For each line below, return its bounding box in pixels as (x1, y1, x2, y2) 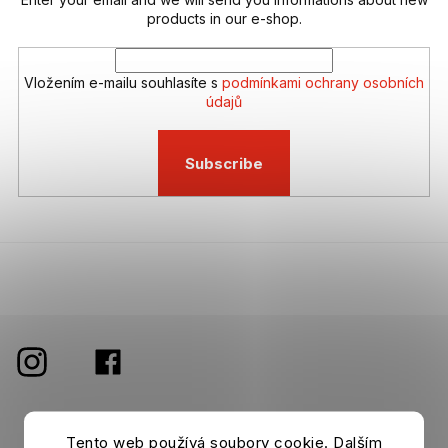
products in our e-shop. (146, 10, 302, 28)
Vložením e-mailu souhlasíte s (24, 74, 222, 92)
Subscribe (185, 153, 263, 173)
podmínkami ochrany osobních (222, 74, 424, 92)
